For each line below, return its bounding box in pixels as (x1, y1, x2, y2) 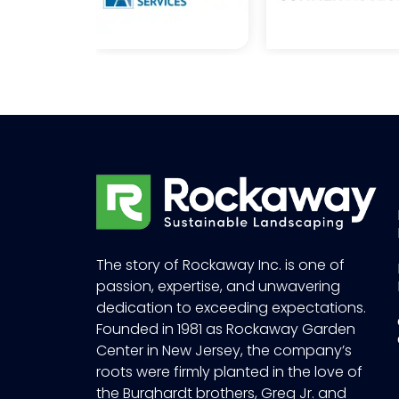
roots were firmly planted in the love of (95, 362, 362, 383)
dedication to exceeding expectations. (95, 297, 366, 319)
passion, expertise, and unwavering (95, 276, 340, 297)
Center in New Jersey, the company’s (95, 340, 352, 362)
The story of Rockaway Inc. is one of (95, 255, 345, 276)
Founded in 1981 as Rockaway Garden (95, 319, 355, 340)
